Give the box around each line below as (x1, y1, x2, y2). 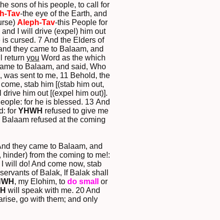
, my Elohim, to (14, 177, 67, 186)
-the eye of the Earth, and (20, 9, 107, 18)
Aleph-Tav (17, 18, 55, 27)
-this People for (55, 18, 108, 27)
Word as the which (39, 54, 106, 62)
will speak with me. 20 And (5, 186, 100, 195)
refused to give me (42, 107, 109, 115)
